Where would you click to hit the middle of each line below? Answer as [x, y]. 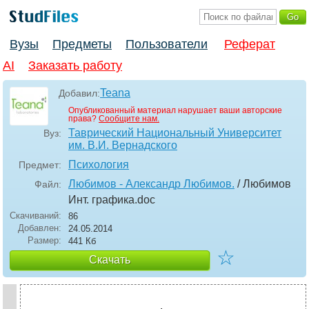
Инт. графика [101, 200]
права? [83, 119]
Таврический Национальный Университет [175, 133]
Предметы [82, 44]
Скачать [110, 260]
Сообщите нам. [129, 119]
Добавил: [79, 93]
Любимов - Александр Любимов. [151, 184]
